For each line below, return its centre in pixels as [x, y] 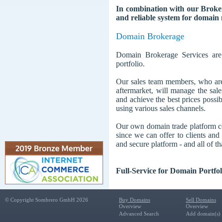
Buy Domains [135, 200]
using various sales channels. [161, 108]
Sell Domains [201, 200]
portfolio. [130, 64]
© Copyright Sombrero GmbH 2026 [47, 200]
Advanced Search [139, 214]
